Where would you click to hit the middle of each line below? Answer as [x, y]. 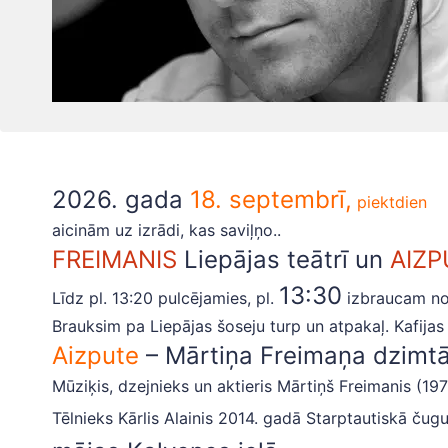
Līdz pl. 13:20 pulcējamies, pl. [165, 298]
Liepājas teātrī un [283, 259]
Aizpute [95, 355]
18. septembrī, [271, 199]
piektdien [389, 202]
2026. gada [121, 199]
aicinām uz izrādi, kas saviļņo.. [166, 230]
